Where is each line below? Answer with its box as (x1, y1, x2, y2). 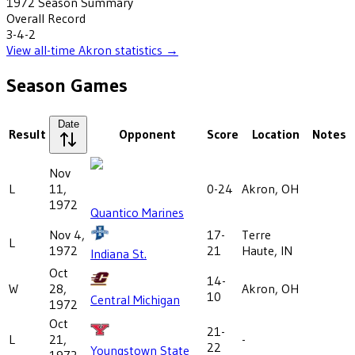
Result (9, 125, 46, 142)
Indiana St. (90, 245, 147, 261)
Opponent (118, 125, 176, 142)
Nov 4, (49, 226, 85, 242)
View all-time (6, 41, 78, 58)
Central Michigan (90, 291, 180, 307)
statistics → (112, 41, 178, 58)
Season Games (6, 73, 128, 97)
